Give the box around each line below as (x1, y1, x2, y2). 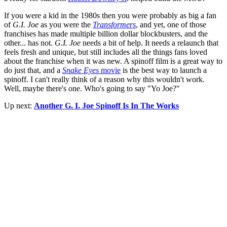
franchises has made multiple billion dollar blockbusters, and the (4, 29, 208, 39)
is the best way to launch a (121, 66, 207, 75)
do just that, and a (4, 66, 62, 75)
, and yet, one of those (136, 20, 206, 29)
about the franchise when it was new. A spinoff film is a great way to (4, 57, 222, 66)
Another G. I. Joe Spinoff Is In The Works (34, 101, 179, 110)
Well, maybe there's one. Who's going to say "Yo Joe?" (4, 84, 180, 93)
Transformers (93, 20, 136, 29)
